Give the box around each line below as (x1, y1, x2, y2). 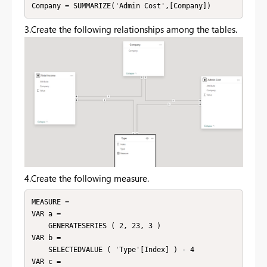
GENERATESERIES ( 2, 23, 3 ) (31, 222, 48, 230)
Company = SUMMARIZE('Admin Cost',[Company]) (31, 1, 211, 10)
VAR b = (31, 234, 61, 242)
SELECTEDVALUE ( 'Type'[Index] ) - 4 (31, 246, 48, 254)
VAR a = (31, 210, 61, 218)
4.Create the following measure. (24, 172, 149, 184)
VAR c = (31, 257, 61, 266)
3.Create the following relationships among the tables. (24, 23, 237, 36)
